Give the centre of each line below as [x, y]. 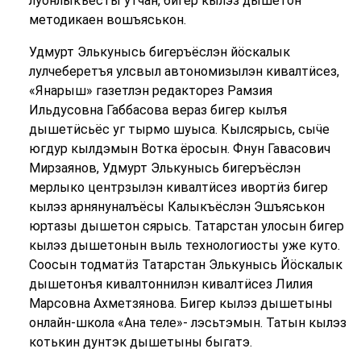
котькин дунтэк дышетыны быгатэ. [140, 342]
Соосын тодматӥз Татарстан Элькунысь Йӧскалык [185, 265]
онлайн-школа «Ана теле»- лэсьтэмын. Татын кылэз [187, 323]
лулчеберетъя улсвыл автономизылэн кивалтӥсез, [184, 72]
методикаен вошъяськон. [107, 20]
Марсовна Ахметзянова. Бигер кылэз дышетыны [180, 304]
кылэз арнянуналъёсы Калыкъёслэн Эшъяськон [176, 207]
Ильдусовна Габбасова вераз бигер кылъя [158, 110]
